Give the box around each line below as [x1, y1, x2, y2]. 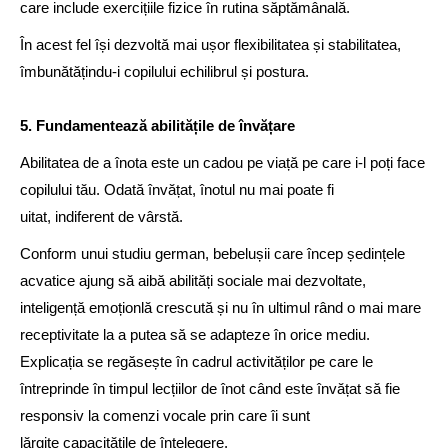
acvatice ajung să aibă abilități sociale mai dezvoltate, [20, 272, 366, 289]
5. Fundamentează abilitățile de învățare [20, 117, 303, 134]
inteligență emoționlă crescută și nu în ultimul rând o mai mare [20, 299, 421, 316]
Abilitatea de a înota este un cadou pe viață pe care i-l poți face [20, 154, 425, 171]
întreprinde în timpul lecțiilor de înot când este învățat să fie [20, 380, 400, 397]
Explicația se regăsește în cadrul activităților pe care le [20, 353, 373, 370]
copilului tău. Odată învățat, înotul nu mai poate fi [20, 181, 334, 198]
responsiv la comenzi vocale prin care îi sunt [20, 407, 310, 424]
